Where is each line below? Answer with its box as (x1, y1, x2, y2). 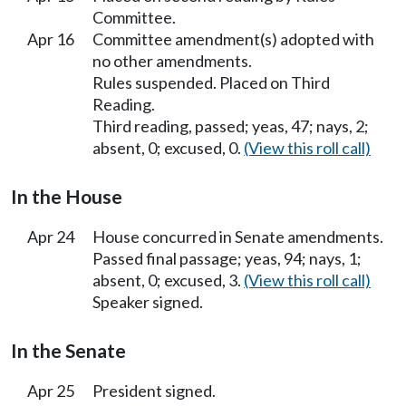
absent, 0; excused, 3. (92, 269, 244, 290)
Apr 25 (27, 380, 74, 401)
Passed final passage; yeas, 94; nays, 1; (92, 247, 362, 268)
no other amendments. (92, 50, 252, 71)
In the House (11, 184, 122, 208)
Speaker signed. (92, 291, 203, 312)
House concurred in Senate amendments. (92, 226, 383, 246)
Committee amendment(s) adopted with (92, 28, 374, 49)
